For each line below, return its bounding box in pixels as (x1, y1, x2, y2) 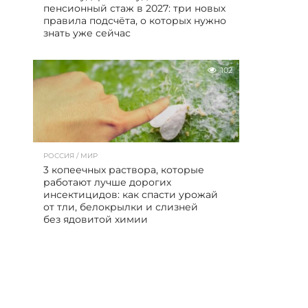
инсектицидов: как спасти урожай (43, 188, 218, 201)
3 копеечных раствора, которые (43, 164, 204, 176)
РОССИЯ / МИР (43, 151, 98, 160)
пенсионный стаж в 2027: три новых (43, 2, 225, 14)
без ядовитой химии (43, 213, 148, 225)
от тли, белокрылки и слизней (43, 201, 198, 213)
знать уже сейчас (43, 27, 131, 39)
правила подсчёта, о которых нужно (43, 14, 226, 27)
